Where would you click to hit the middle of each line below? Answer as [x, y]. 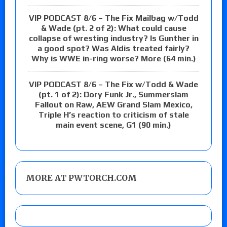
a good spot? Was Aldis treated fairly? [113, 49]
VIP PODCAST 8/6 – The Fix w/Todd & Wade [113, 85]
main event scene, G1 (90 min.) [113, 125]
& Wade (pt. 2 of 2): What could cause [113, 28]
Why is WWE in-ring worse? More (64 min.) [113, 59]
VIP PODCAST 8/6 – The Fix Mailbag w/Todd [113, 18]
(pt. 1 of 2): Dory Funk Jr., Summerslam [113, 95]
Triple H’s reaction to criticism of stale [113, 115]
